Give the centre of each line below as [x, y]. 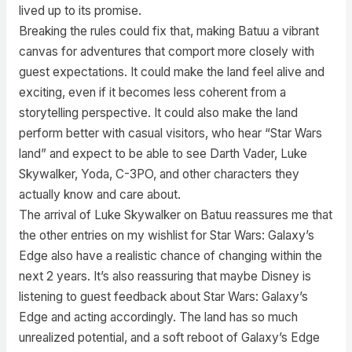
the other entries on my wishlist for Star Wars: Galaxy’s [166, 236]
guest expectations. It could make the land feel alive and [171, 72]
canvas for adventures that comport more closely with [166, 52]
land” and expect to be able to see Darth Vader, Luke [163, 154]
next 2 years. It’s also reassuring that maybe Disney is [165, 277]
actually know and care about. [99, 195]
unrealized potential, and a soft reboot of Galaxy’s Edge [169, 338]
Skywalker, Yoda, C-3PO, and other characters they [159, 174]
